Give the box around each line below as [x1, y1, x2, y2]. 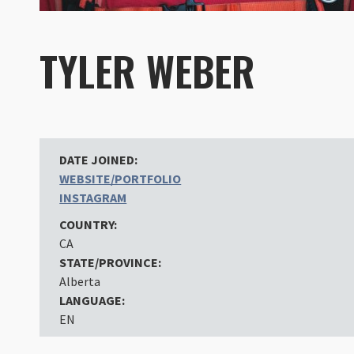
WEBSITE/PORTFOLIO [59, 170, 182, 186]
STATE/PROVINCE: [59, 254, 162, 270]
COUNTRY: [59, 216, 118, 232]
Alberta [59, 273, 101, 289]
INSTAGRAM [59, 189, 127, 205]
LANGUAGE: [59, 292, 126, 308]
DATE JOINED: [59, 151, 138, 168]
